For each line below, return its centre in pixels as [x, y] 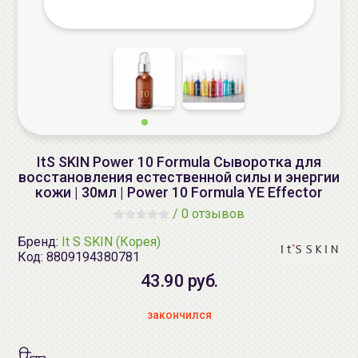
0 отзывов [213, 214]
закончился [179, 315]
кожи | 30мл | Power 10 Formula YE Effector [179, 192]
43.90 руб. [179, 281]
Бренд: [40, 241]
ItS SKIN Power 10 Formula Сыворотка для [179, 162]
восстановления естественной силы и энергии [179, 177]
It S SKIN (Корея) [111, 241]
